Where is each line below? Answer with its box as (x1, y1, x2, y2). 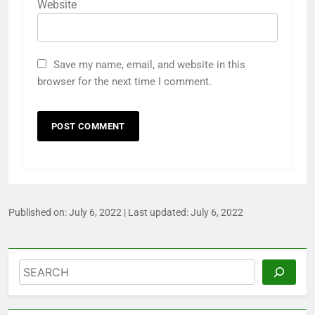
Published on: (8, 206, 69, 218)
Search (18, 260, 58, 276)
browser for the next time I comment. (37, 75, 212, 88)
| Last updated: (122, 206, 191, 218)
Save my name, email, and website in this (53, 58, 245, 71)
